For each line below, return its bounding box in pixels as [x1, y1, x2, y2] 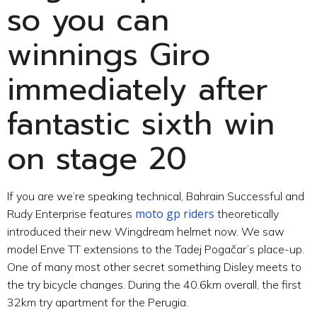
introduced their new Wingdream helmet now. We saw [7, 224, 284, 238]
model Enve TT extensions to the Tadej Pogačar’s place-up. [7, 241, 304, 256]
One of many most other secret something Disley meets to [7, 259, 301, 274]
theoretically [214, 206, 279, 221]
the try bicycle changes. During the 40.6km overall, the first [7, 277, 301, 292]
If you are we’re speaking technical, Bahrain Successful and [7, 188, 304, 203]
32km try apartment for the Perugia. [7, 294, 188, 309]
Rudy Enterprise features [7, 206, 135, 221]
